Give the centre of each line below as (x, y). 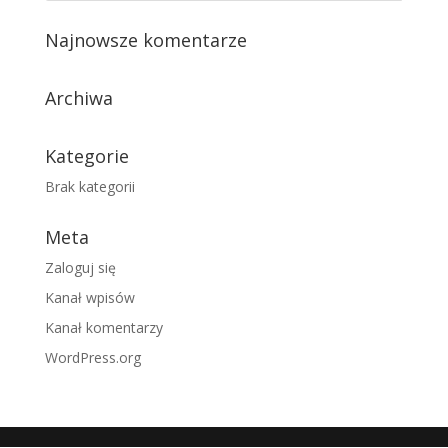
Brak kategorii (89, 186)
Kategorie (86, 156)
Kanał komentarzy (103, 327)
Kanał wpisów (89, 297)
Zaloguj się (80, 267)
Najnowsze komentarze (145, 40)
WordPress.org (92, 357)
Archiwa (78, 98)
